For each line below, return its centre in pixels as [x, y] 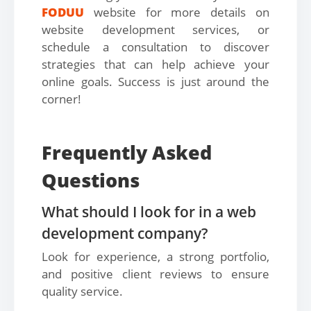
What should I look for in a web [149, 212]
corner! [61, 99]
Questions [91, 180]
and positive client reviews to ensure [155, 274]
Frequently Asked [127, 152]
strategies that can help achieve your [155, 64]
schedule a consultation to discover [155, 47]
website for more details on [177, 12]
